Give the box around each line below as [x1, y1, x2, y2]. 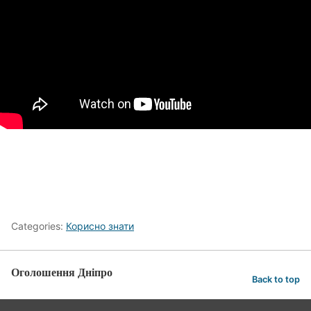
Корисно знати [66, 220, 134, 232]
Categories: [11, 220, 66, 232]
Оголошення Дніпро [11, 264, 112, 280]
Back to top [252, 274, 300, 285]
